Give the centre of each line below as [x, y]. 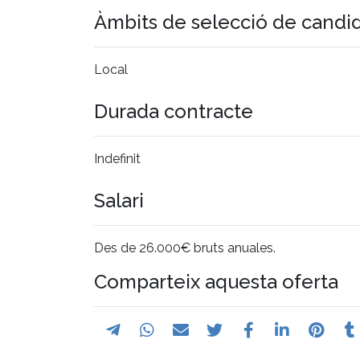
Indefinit [117, 158]
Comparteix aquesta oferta [216, 281]
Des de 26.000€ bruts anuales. [185, 247]
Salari [119, 200]
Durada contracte [174, 111]
